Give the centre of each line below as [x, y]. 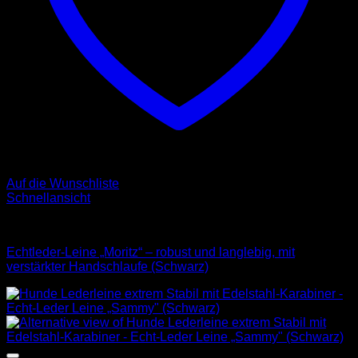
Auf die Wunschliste [63, 184]
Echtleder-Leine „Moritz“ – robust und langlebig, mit [151, 253]
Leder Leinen [44, 225]
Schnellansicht [48, 198]
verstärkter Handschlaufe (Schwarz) [107, 267]
